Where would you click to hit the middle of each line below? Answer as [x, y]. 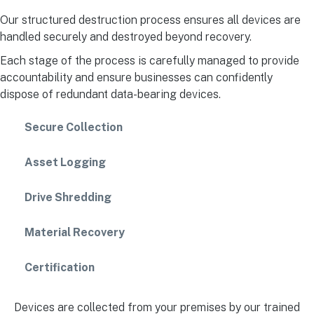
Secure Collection [74, 128]
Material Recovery [75, 233]
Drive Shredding [68, 198]
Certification [60, 268]
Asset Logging [65, 163]
